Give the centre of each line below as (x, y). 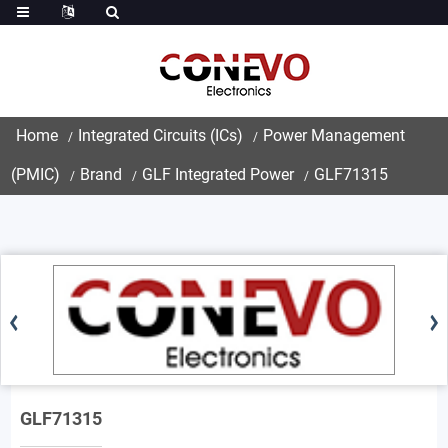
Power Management (334, 135)
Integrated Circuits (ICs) (161, 135)
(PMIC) (36, 174)
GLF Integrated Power (218, 174)
